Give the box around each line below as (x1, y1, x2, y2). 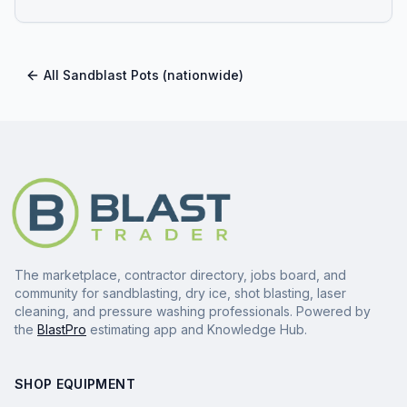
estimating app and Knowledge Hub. (86, 322, 307, 337)
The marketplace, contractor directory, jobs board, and (15, 267, 346, 283)
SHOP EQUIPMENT (15, 376, 135, 392)
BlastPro (37, 322, 86, 337)
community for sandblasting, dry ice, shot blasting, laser (15, 285, 346, 301)
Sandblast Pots (63, 67, 159, 83)
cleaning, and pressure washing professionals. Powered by (15, 303, 371, 319)
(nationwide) (159, 67, 243, 83)
